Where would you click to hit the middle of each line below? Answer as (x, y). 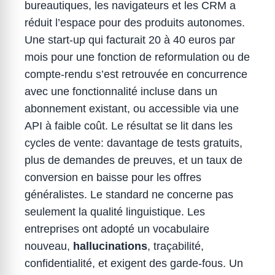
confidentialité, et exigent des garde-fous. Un (134, 263)
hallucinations (110, 246)
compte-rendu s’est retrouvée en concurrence (136, 74)
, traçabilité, (176, 246)
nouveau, (49, 246)
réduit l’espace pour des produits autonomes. (135, 23)
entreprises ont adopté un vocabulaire (117, 229)
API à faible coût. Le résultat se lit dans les (129, 126)
